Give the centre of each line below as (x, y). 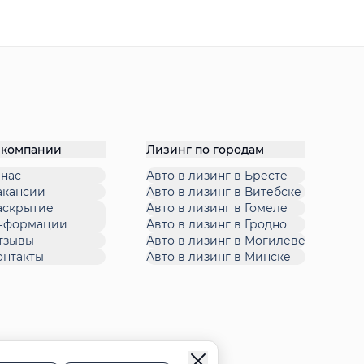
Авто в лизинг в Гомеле (217, 208)
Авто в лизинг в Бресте (217, 176)
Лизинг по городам (205, 150)
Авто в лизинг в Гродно (217, 225)
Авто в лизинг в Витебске (224, 192)
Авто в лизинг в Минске (219, 257)
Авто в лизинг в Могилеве (226, 241)
